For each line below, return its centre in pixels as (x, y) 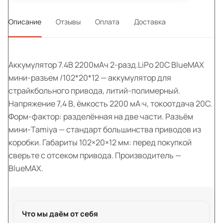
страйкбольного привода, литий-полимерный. (94, 90)
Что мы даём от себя (60, 214)
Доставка (150, 21)
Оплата (107, 21)
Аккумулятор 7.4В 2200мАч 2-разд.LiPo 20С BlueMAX (106, 64)
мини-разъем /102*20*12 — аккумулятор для (90, 77)
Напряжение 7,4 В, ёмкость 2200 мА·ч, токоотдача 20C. (110, 103)
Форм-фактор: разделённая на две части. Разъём (101, 116)
